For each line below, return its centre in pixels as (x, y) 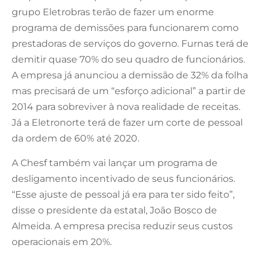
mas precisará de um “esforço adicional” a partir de (129, 91)
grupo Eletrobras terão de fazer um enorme (113, 12)
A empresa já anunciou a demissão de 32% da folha (130, 75)
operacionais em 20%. (62, 242)
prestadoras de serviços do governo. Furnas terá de (130, 43)
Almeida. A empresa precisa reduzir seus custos (122, 226)
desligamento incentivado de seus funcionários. (123, 178)
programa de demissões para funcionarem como (125, 27)
